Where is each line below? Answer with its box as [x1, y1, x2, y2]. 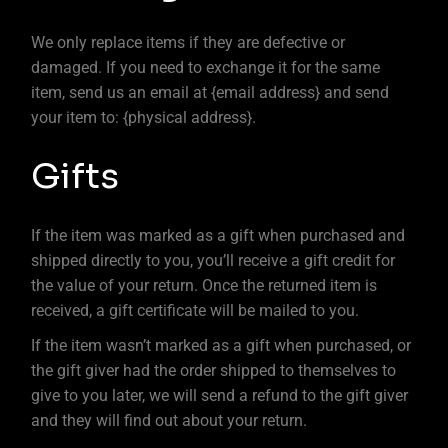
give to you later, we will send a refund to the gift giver [31, 386, 409, 405]
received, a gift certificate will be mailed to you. [31, 301, 360, 320]
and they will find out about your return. [31, 411, 308, 430]
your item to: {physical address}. [31, 108, 257, 127]
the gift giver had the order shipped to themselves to [31, 361, 397, 380]
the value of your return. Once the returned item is [31, 276, 378, 295]
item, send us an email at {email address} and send [31, 83, 390, 102]
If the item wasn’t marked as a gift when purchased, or [31, 336, 412, 355]
